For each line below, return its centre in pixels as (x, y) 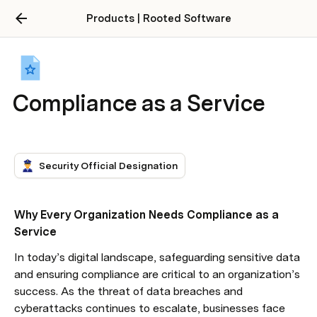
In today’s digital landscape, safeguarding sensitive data (157, 257)
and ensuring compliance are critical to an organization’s (157, 274)
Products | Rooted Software (158, 18)
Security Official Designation (108, 166)
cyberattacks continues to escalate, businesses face (150, 308)
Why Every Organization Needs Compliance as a (146, 215)
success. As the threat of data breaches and (128, 291)
